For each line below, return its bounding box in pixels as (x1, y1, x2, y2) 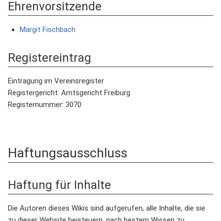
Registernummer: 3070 (8, 100, 81, 109)
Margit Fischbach (20, 25, 75, 34)
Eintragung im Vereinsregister (8, 76, 104, 85)
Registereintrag (8, 50, 91, 65)
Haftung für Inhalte (8, 178, 111, 192)
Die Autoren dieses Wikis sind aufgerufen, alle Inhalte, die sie (8, 203, 205, 213)
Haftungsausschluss (8, 145, 127, 160)
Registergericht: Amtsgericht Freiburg (8, 88, 130, 97)
